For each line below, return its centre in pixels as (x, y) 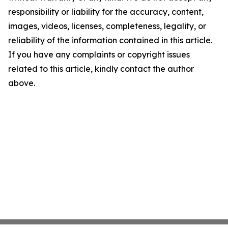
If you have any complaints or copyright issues (99, 54)
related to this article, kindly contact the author (101, 69)
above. (22, 83)
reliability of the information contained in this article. (110, 40)
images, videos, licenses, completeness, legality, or (107, 26)
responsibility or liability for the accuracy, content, (106, 12)
